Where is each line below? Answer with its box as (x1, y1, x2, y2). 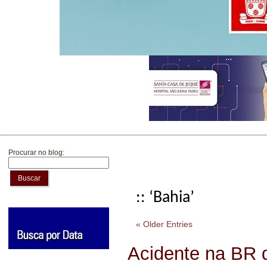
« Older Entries (136, 219, 193, 229)
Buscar (18, 174, 41, 182)
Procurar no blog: (8, 148, 64, 157)
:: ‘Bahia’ (136, 190, 194, 207)
